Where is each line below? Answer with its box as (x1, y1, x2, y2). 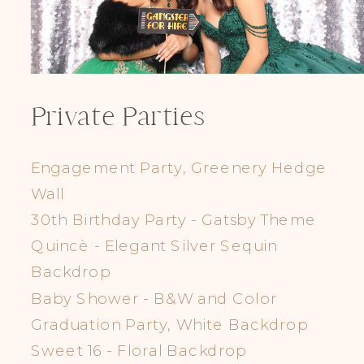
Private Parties (30, 100, 205, 133)
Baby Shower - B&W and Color (30, 288, 277, 307)
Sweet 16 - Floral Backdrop (30, 340, 247, 360)
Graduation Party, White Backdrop (30, 314, 309, 334)
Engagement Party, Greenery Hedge (30, 158, 327, 176)
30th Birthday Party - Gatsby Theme (30, 210, 317, 229)
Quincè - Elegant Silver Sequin (30, 236, 277, 255)
